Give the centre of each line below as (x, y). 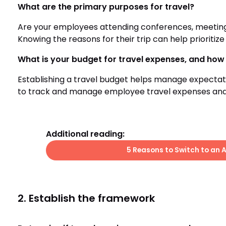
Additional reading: (85, 134)
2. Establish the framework (86, 198)
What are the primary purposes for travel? (106, 7)
